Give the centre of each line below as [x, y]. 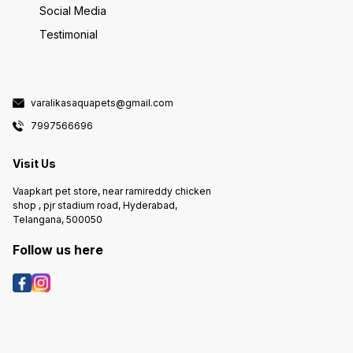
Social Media [73, 10]
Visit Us [34, 163]
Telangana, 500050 [58, 220]
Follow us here [58, 250]
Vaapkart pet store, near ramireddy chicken [112, 191]
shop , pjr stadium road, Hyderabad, [95, 206]
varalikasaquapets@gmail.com [102, 103]
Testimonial [69, 34]
